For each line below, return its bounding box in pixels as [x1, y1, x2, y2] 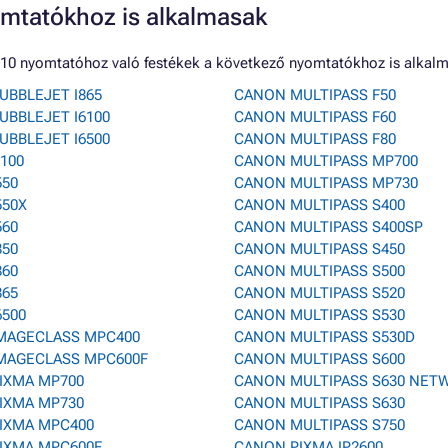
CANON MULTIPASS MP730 [234, 174, 418, 192]
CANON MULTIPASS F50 [234, 86, 396, 104]
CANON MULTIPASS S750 [234, 416, 405, 434]
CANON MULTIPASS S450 [234, 240, 405, 258]
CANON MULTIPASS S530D [234, 328, 415, 346]
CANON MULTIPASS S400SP [234, 218, 423, 236]
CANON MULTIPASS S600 [234, 350, 405, 368]
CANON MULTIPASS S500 [234, 262, 405, 280]
